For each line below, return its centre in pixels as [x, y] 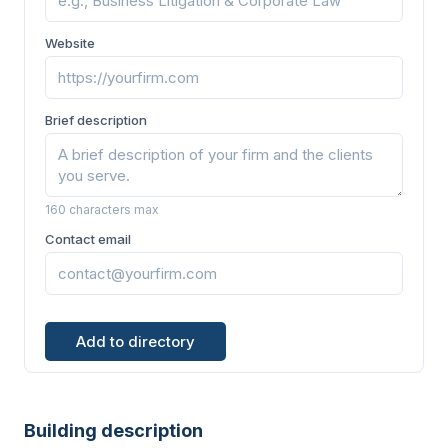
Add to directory [135, 341]
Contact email [88, 239]
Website [70, 43]
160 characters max [102, 209]
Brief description [96, 120]
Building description [113, 430]
